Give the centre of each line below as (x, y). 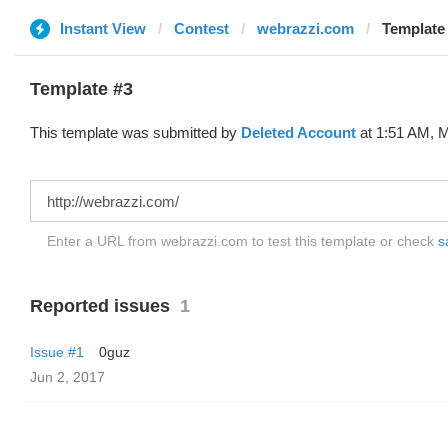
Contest (201, 28)
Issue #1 (57, 352)
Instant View (103, 28)
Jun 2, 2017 (67, 377)
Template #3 (81, 89)
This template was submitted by (135, 132)
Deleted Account (298, 132)
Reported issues (100, 306)
